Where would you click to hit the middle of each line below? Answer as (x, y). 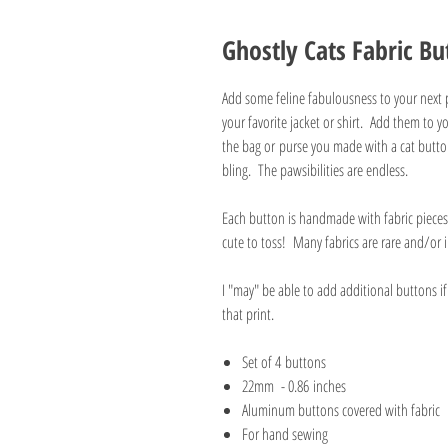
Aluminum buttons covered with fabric (341, 410)
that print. (253, 314)
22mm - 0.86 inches (294, 386)
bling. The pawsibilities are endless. (315, 170)
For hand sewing (285, 434)
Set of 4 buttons (284, 362)
